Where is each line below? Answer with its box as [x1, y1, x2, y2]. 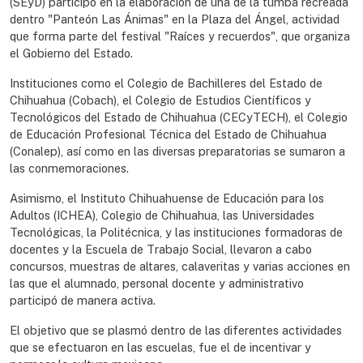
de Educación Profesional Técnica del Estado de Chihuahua [10, 127, 327, 142]
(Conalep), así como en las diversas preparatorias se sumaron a [10, 144, 345, 159]
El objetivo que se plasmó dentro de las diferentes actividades [10, 323, 342, 338]
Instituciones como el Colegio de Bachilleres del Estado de [10, 76, 322, 91]
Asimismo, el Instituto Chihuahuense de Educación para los [10, 191, 324, 206]
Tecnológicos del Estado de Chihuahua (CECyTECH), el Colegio [10, 110, 348, 125]
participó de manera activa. [10, 293, 156, 308]
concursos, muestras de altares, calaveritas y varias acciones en [10, 259, 350, 274]
